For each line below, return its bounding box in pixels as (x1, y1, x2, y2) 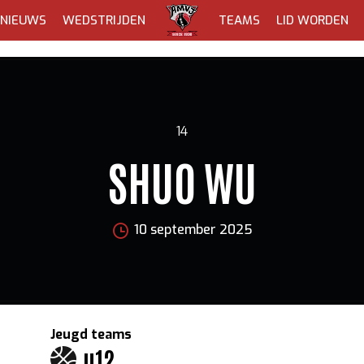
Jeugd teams (50, 326, 132, 343)
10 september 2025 (133, 221, 253, 238)
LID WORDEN (276, 12, 349, 28)
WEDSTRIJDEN (63, 12, 145, 28)
